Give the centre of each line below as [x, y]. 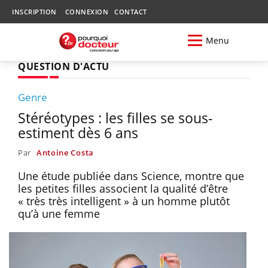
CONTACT [131, 12]
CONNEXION [86, 12]
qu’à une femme [59, 213]
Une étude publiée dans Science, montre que [131, 176]
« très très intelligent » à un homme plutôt [124, 201]
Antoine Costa [65, 152]
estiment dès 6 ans [78, 133]
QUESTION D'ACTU [64, 66]
